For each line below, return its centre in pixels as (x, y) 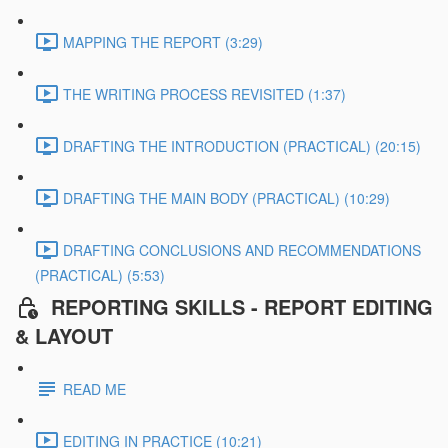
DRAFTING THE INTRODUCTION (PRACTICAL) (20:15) (242, 145)
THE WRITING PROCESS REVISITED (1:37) (204, 93)
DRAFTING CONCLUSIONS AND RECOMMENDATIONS (242, 249)
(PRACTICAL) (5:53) (100, 275)
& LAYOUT (64, 335)
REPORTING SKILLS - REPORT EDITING (242, 307)
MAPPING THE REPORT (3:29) (163, 41)
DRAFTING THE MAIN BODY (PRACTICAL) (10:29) (226, 197)
